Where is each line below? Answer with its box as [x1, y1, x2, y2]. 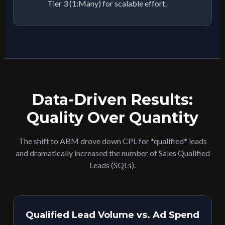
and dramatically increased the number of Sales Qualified [15, 148, 210, 158]
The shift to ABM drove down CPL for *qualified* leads [18, 136, 207, 146]
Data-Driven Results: [32, 90, 193, 109]
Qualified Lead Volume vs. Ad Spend [26, 209, 199, 221]
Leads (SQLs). [89, 160, 136, 170]
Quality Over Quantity [27, 108, 198, 128]
